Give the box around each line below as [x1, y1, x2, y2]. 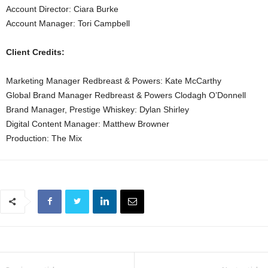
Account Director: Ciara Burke [6, 4, 118, 14]
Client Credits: [6, 47, 65, 57]
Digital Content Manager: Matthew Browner [6, 118, 169, 129]
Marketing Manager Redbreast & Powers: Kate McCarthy [6, 75, 221, 86]
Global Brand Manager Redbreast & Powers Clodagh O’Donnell [6, 90, 246, 100]
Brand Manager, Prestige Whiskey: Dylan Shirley [6, 104, 189, 114]
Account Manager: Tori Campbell [6, 18, 130, 28]
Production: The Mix [6, 133, 82, 143]
